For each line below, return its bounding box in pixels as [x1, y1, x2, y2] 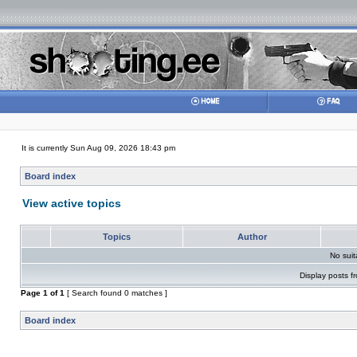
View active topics [22, 197, 121, 210]
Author [234, 232, 269, 241]
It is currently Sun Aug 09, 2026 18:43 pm [22, 143, 175, 152]
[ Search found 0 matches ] [65, 288, 167, 297]
